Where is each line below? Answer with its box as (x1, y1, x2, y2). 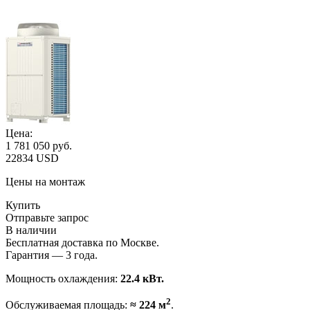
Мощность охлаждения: (6, 272, 120, 284)
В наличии (6, 224, 57, 236)
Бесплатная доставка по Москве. (6, 236, 159, 248)
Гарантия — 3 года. (6, 248, 98, 261)
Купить (6, 199, 40, 211)
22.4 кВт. (120, 272, 164, 284)
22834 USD (6, 152, 59, 164)
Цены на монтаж (6, 175, 85, 188)
